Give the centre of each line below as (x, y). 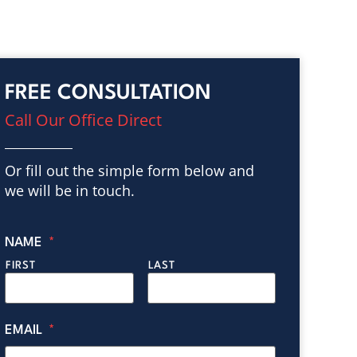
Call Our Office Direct (83, 120)
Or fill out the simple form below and (129, 171)
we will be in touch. (70, 190)
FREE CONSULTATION (108, 93)
